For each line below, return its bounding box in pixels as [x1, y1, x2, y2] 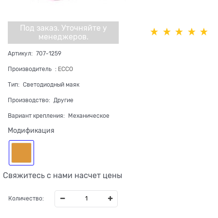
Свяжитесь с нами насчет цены [3, 171, 122, 180]
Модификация [8, 126, 54, 134]
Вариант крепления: [8, 112, 65, 119]
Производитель [8, 65, 52, 73]
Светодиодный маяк [22, 81, 79, 88]
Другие [53, 96, 73, 104]
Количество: [8, 195, 44, 202]
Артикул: [8, 50, 33, 57]
